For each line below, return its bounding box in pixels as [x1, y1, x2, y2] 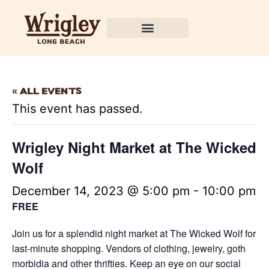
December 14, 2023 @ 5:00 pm [12, 183, 190, 198]
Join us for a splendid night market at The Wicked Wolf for [12, 226, 256, 240]
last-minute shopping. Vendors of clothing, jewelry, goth [12, 241, 246, 255]
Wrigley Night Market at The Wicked [12, 136, 256, 157]
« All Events [12, 87, 82, 96]
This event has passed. [12, 101, 143, 116]
